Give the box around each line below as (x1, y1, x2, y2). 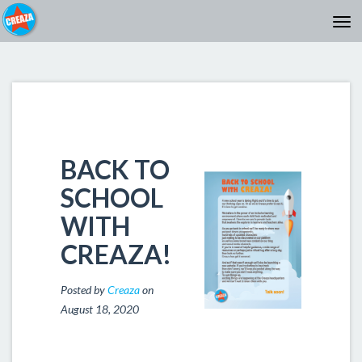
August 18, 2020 (61, 302, 139, 316)
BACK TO (61, 154, 170, 185)
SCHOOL (61, 182, 163, 213)
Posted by (61, 283, 107, 297)
